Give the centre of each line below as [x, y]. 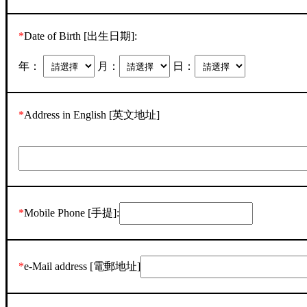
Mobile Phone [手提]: [72, 212]
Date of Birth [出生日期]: [81, 36]
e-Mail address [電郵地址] [83, 266]
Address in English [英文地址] [92, 115]
